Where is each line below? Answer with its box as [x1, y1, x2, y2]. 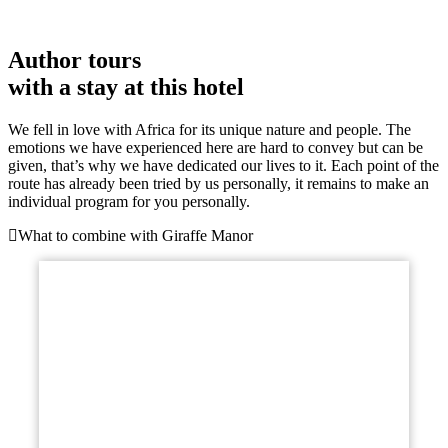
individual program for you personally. [8, 192, 250, 210]
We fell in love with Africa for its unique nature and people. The [8, 120, 411, 138]
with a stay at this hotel [8, 73, 244, 100]
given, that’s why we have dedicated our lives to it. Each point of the [8, 156, 439, 174]
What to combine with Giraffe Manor [18, 226, 253, 244]
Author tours [8, 46, 141, 73]
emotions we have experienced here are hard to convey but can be [8, 138, 423, 156]
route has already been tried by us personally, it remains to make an [8, 174, 429, 192]
